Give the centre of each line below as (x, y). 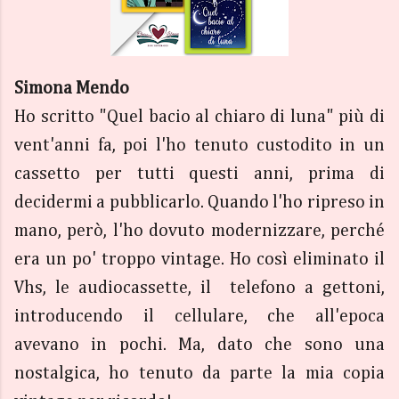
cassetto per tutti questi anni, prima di (199, 174)
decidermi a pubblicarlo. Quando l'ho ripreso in (199, 203)
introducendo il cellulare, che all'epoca (199, 317)
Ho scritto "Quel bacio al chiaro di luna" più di (199, 117)
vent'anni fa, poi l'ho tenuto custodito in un (199, 146)
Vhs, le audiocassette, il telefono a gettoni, (199, 288)
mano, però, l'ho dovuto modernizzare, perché (199, 231)
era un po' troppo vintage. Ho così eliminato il (199, 260)
